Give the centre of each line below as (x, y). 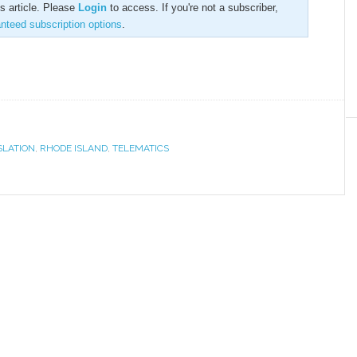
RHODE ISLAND (74, 148)
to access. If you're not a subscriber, (192, 8)
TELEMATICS (141, 148)
